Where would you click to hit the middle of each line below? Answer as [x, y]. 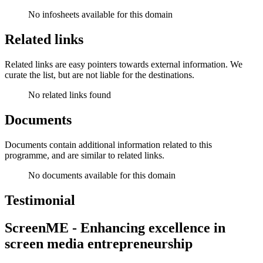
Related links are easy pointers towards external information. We [124, 65]
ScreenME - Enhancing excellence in [115, 227]
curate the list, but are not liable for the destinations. [100, 75]
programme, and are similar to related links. [85, 156]
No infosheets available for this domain [100, 15]
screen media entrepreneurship [99, 243]
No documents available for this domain [102, 176]
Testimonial [40, 200]
